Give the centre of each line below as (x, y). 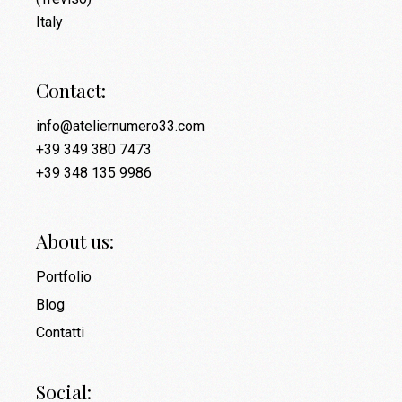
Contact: (71, 89)
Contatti (61, 332)
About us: (75, 240)
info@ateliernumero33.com (121, 126)
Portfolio (64, 276)
